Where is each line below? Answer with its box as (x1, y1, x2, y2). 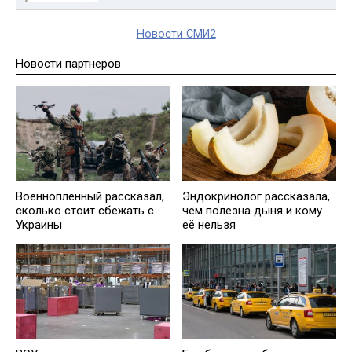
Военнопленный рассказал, (16, 189, 164, 203)
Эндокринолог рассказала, (182, 189, 330, 203)
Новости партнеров (16, 56, 121, 71)
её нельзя (182, 217, 236, 232)
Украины (16, 217, 62, 232)
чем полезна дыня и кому (182, 203, 322, 218)
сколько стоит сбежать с (16, 203, 154, 218)
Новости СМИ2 (136, 27, 216, 41)
